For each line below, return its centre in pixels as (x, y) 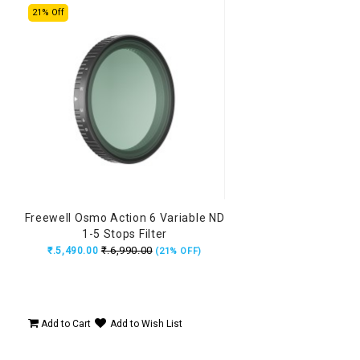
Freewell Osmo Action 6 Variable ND (125, 218)
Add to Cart (65, 323)
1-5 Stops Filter (125, 234)
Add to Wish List (146, 323)
